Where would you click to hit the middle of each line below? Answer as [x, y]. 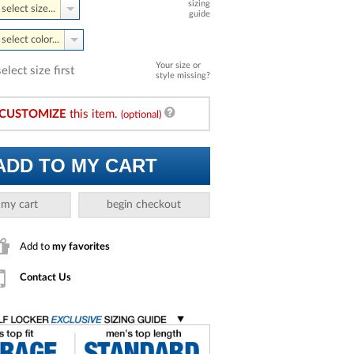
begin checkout [144, 205]
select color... [30, 40]
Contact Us [45, 278]
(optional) [141, 115]
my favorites [81, 246]
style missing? [183, 75]
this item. [94, 114]
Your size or [178, 65]
